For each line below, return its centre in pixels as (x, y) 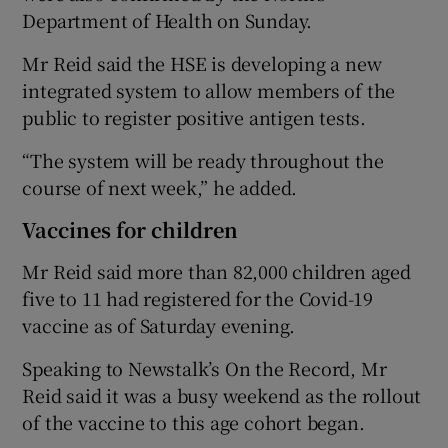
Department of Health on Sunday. (167, 19)
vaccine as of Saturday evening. (159, 324)
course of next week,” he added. (160, 186)
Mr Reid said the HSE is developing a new (202, 62)
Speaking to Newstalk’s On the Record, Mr (204, 367)
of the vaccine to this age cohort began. (193, 421)
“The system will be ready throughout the (203, 159)
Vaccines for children (130, 229)
